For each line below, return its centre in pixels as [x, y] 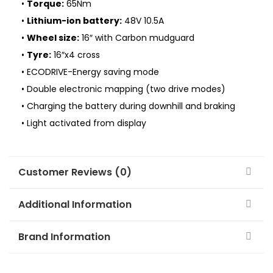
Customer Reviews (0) [75, 172]
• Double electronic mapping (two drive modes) [123, 89]
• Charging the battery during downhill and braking [128, 106]
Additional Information [75, 205]
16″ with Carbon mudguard [137, 38]
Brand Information [64, 237]
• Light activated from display [84, 123]
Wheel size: [53, 38]
